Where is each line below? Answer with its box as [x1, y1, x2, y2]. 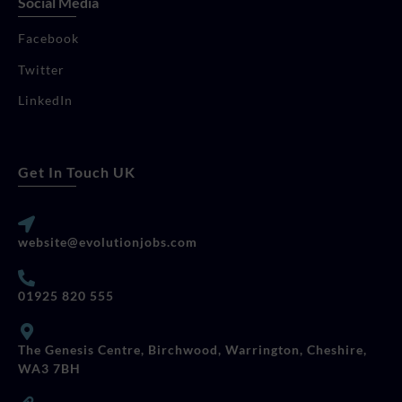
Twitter [18, 61, 65, 77]
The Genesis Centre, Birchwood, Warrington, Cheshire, [18, 341, 367, 357]
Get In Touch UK [18, 162, 135, 180]
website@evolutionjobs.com [18, 233, 197, 249]
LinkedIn [18, 92, 73, 108]
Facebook [18, 30, 79, 46]
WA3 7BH [18, 360, 81, 376]
